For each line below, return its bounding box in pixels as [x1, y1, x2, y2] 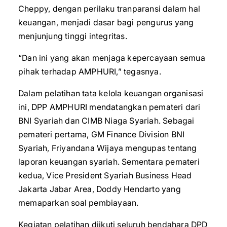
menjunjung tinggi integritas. [18, 31, 127, 41]
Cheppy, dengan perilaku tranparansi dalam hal [18, 4, 201, 14]
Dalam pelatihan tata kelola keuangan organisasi [18, 88, 204, 98]
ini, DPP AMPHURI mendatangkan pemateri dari [18, 102, 201, 112]
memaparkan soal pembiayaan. [18, 198, 139, 208]
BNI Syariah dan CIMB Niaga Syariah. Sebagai [18, 116, 195, 126]
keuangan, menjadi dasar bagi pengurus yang [18, 17, 194, 27]
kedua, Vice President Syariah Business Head [18, 170, 192, 180]
